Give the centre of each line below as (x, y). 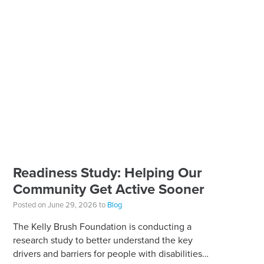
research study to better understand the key (103, 240)
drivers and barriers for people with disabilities (107, 254)
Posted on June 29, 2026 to (60, 205)
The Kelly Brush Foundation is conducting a (102, 227)
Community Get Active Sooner (108, 189)
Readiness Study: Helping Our (107, 173)
